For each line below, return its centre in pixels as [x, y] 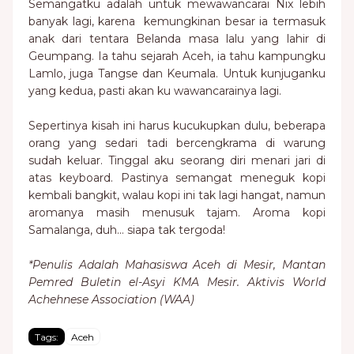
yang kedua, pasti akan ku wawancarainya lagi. [155, 91]
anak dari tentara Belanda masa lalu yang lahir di [177, 39]
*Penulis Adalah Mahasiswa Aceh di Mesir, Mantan [177, 265]
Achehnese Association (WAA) [111, 299]
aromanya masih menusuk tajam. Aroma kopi [177, 213]
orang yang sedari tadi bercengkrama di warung [177, 143]
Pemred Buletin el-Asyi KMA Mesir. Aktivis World [177, 282]
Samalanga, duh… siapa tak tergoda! [127, 230]
